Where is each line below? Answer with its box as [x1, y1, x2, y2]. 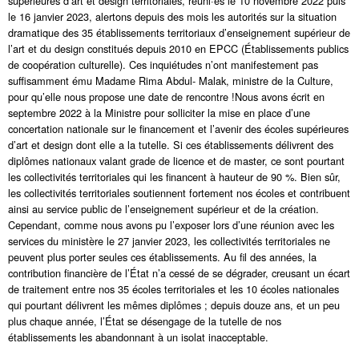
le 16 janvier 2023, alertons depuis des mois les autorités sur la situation [8, 9, 337, 24]
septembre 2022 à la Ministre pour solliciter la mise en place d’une [8, 105, 310, 120]
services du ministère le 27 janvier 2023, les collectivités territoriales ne [8, 233, 330, 248]
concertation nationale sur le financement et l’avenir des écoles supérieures [8, 121, 349, 136]
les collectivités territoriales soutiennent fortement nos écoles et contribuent [8, 185, 350, 200]
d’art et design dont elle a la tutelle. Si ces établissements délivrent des [8, 137, 333, 152]
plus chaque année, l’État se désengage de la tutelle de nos [8, 313, 281, 329]
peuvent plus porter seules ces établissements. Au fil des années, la [8, 249, 317, 264]
